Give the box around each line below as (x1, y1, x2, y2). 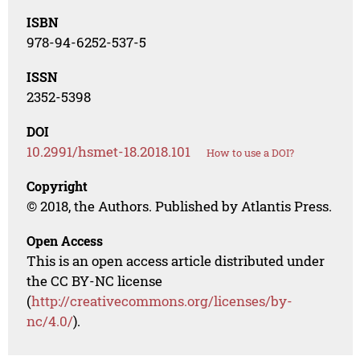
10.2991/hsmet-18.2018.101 (27, 142, 191, 162)
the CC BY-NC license (27, 272, 163, 291)
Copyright (27, 178, 88, 195)
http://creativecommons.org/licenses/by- (31, 292, 293, 311)
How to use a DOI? (207, 145, 295, 161)
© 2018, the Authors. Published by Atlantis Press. (27, 197, 333, 216)
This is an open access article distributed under (27, 252, 325, 271)
